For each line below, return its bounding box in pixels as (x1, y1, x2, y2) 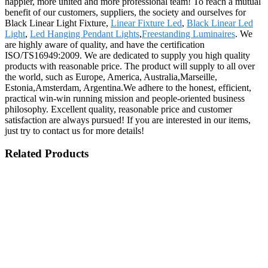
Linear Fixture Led (111, 17, 182, 28)
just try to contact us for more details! (5, 125, 144, 136)
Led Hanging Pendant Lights (30, 28, 139, 39)
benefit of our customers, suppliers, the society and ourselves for (5, 7, 246, 17)
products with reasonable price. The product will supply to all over (5, 60, 255, 71)
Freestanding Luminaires (142, 28, 235, 39)
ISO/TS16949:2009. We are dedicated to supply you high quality (5, 50, 250, 60)
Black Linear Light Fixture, (5, 17, 111, 28)
